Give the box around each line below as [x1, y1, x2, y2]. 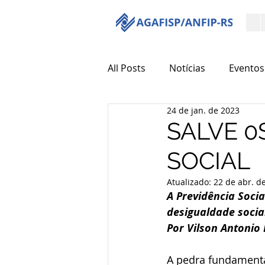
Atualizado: [167, 176, 214, 188]
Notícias [169, 62, 205, 75]
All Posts [108, 62, 146, 75]
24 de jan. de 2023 [167, 105, 240, 116]
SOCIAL [167, 147, 250, 174]
